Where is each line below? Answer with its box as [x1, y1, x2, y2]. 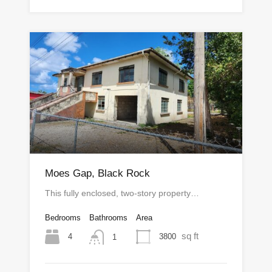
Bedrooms [45, 213, 81, 223]
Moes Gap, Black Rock [45, 168, 150, 180]
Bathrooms [89, 213, 127, 223]
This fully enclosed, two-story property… [45, 188, 199, 199]
